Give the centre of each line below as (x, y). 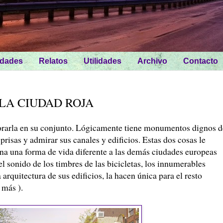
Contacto (201, 61)
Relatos (53, 61)
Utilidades (103, 61)
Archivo (152, 61)
